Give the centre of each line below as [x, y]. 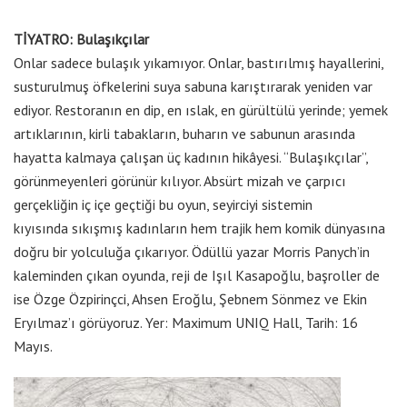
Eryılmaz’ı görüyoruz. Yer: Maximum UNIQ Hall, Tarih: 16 [186, 323]
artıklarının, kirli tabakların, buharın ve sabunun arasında [184, 134]
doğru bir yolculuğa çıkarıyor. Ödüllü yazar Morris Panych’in [192, 252]
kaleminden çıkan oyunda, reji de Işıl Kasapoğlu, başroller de [197, 276]
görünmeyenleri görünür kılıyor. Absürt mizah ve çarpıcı [180, 181]
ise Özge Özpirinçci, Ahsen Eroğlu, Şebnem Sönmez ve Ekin [190, 299]
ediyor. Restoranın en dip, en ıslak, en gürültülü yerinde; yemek [201, 110]
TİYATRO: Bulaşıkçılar [81, 40]
